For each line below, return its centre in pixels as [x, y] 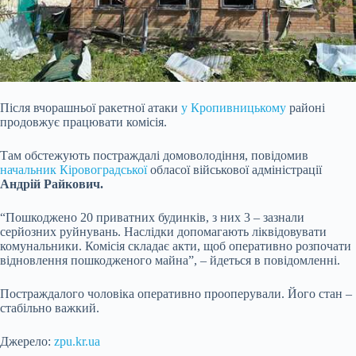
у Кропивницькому [234, 108]
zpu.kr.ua [77, 342]
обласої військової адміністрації [234, 170]
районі [306, 108]
